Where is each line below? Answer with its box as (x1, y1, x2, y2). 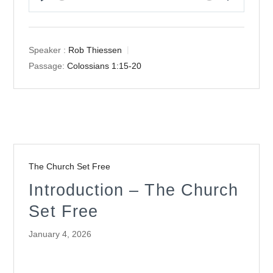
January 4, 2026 (29, 229, 92, 239)
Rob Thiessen (68, 45, 122, 55)
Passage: (29, 61, 65, 71)
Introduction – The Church (29, 180, 239, 200)
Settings (227, 2, 255, 13)
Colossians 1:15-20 (67, 61, 142, 71)
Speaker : (29, 45, 66, 55)
